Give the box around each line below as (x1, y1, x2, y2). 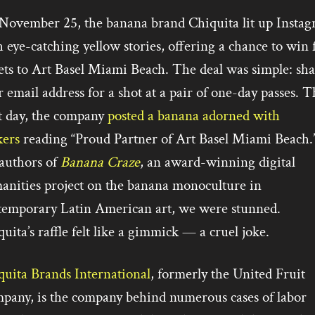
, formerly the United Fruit (150, 264, 305, 284)
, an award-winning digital (139, 153, 295, 172)
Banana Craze (60, 153, 140, 172)
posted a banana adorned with (103, 106, 280, 126)
